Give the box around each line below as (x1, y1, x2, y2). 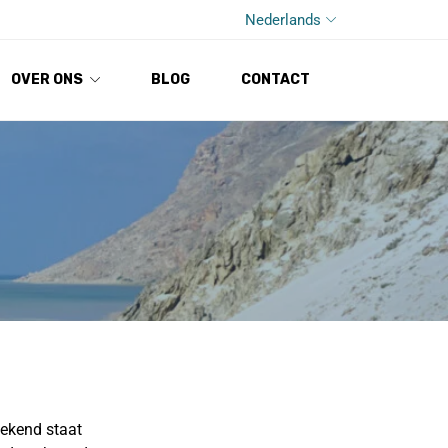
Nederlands (245, 10, 321, 29)
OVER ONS (10, 71, 83, 88)
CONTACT (240, 71, 310, 88)
